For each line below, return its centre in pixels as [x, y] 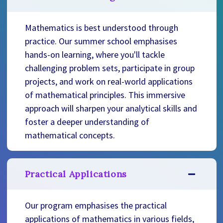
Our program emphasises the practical [96, 206]
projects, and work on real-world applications [109, 82]
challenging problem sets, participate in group [110, 68]
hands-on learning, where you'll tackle [95, 55]
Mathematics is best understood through [101, 28]
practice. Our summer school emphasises [101, 41]
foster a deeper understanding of [87, 122]
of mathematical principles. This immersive [105, 95]
